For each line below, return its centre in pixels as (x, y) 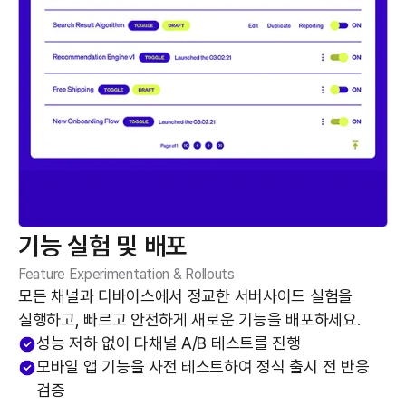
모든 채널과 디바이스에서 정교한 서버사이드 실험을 (185, 296)
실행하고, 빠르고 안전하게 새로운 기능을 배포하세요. (189, 320)
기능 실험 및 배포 (102, 246)
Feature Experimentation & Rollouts (126, 275)
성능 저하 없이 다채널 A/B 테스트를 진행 (169, 343)
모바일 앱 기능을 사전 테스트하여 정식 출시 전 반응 (203, 367)
